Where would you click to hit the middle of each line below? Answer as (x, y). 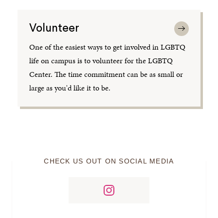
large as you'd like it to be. (70, 88)
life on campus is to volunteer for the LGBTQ (101, 60)
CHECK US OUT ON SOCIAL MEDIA (109, 161)
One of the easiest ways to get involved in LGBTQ (108, 47)
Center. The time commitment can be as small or (106, 74)
